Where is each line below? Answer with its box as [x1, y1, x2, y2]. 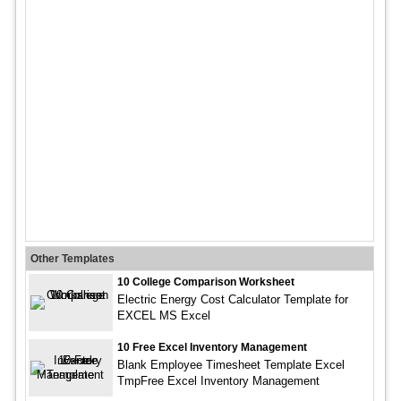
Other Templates [30, 252, 115, 265]
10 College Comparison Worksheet [116, 276, 294, 288]
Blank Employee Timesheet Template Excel [116, 358, 345, 371]
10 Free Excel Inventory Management [116, 341, 307, 354]
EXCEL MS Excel [116, 309, 210, 322]
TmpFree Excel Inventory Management [116, 374, 320, 388]
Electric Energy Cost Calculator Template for [116, 293, 348, 306]
